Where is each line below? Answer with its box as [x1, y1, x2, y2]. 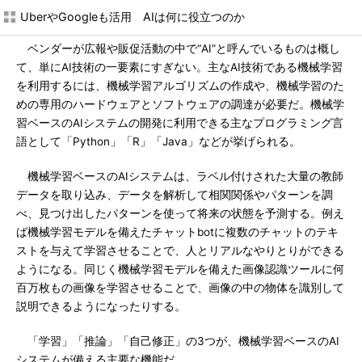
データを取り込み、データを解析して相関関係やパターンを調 [16, 188, 333, 201]
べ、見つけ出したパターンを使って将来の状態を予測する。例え [16, 207, 344, 220]
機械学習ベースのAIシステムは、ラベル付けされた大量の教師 [16, 170, 343, 183]
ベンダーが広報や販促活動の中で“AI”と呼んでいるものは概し [16, 42, 340, 55]
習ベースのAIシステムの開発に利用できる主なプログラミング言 [16, 116, 343, 129]
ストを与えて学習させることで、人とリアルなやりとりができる [16, 244, 344, 257]
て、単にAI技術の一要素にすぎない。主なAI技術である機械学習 [16, 61, 343, 74]
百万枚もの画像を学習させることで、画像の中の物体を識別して [16, 281, 344, 294]
